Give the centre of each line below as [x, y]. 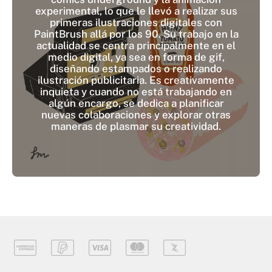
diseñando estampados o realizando [136, 69]
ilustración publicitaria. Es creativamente [136, 80]
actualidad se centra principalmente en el [136, 46]
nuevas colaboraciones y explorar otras [136, 115]
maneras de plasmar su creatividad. [136, 127]
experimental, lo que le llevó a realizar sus [136, 11]
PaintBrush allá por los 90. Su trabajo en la [136, 34]
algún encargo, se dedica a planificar [136, 104]
